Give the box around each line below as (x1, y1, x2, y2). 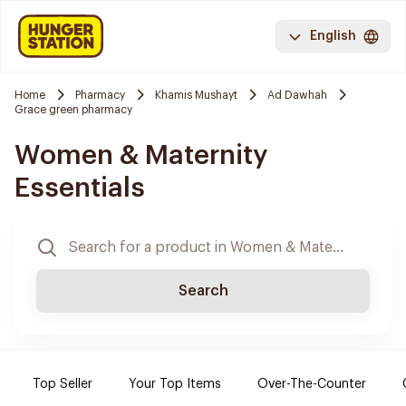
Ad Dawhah (267, 89, 327, 101)
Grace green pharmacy (14, 104, 132, 115)
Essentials (14, 174, 145, 201)
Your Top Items (129, 378, 221, 391)
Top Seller (33, 378, 92, 391)
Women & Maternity (14, 141, 268, 169)
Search (178, 284, 228, 298)
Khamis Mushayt (155, 89, 237, 101)
